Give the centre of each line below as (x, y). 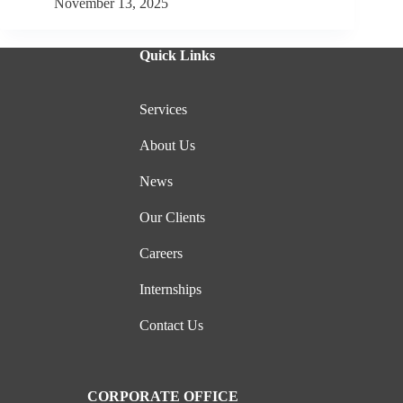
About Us (168, 146)
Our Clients (173, 218)
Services (164, 110)
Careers (161, 254)
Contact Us (172, 326)
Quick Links (178, 56)
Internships (171, 290)
